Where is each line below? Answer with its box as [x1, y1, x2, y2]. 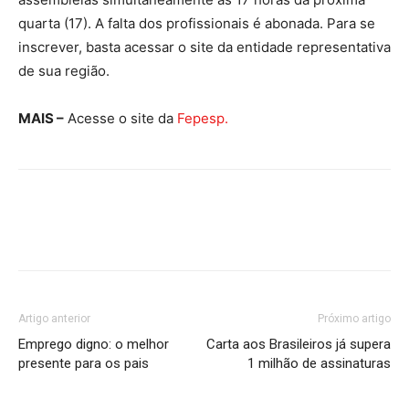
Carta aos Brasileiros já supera [206, 335, 391, 352]
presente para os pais [18, 354, 149, 372]
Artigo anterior [18, 311, 90, 325]
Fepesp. [177, 109, 228, 127]
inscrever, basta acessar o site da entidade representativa [18, 37, 391, 56]
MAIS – [18, 109, 64, 127]
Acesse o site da [64, 109, 177, 127]
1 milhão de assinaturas [247, 354, 391, 372]
